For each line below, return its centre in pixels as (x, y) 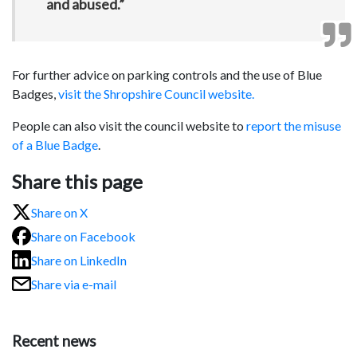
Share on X (59, 212)
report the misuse (294, 126)
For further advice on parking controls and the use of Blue (167, 75)
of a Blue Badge (55, 145)
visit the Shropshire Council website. (156, 94)
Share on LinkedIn (79, 260)
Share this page (77, 182)
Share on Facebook (83, 236)
